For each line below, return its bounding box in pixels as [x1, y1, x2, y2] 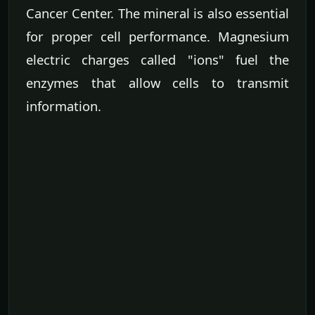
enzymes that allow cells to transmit [26, 73, 289, 91]
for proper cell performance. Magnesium [26, 27, 289, 45]
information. [26, 96, 101, 115]
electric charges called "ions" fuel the [26, 50, 289, 68]
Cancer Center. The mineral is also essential [26, 4, 289, 22]
